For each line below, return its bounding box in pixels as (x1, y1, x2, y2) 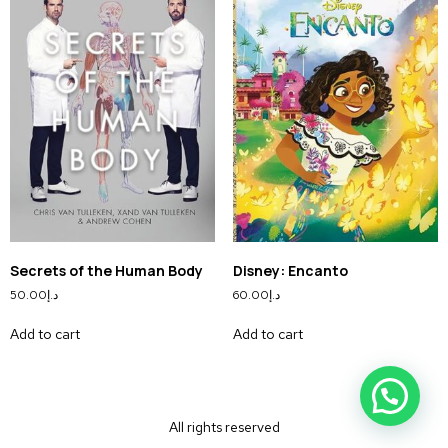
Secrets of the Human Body (10, 261, 203, 281)
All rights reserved (168, 417, 280, 436)
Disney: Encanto (232, 261, 348, 281)
